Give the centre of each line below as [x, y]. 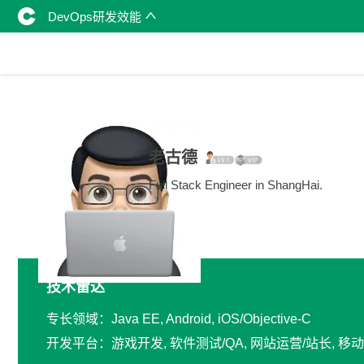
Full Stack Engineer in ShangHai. [236, 184]
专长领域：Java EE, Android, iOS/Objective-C [179, 319]
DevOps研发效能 [96, 16]
